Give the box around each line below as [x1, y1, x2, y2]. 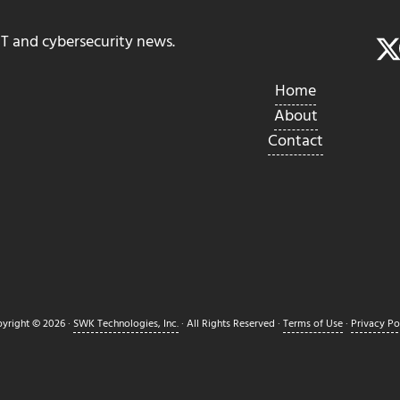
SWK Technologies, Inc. [73, 315, 179, 332]
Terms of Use [283, 315, 343, 332]
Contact [268, 129, 324, 155]
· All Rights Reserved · [179, 315, 283, 332]
